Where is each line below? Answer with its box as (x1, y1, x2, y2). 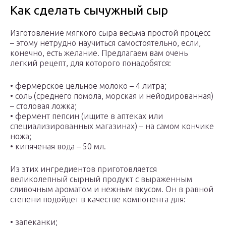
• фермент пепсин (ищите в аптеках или (10, 111, 163, 121)
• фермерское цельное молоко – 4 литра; (10, 81, 166, 91)
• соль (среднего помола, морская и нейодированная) (10, 91, 213, 101)
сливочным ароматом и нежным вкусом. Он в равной (10, 185, 213, 194)
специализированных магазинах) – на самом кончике (10, 122, 214, 131)
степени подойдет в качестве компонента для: (10, 195, 186, 204)
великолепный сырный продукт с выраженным (10, 175, 192, 184)
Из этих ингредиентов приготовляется (10, 164, 157, 174)
